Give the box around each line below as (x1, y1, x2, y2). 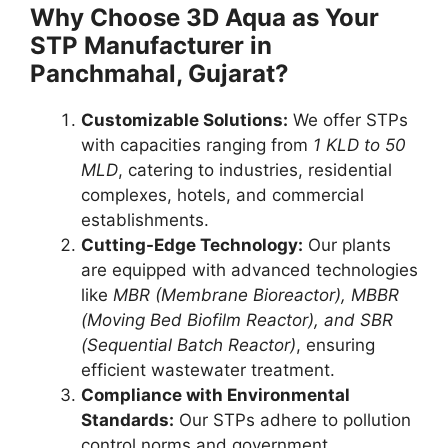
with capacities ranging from (81, 134, 313, 155)
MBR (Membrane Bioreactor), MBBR (113, 284, 399, 305)
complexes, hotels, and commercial (81, 184, 364, 205)
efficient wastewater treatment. (81, 359, 335, 380)
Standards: (81, 409, 174, 430)
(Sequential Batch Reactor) (81, 334, 296, 355)
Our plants (303, 234, 391, 255)
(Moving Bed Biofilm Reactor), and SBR (81, 309, 393, 330)
